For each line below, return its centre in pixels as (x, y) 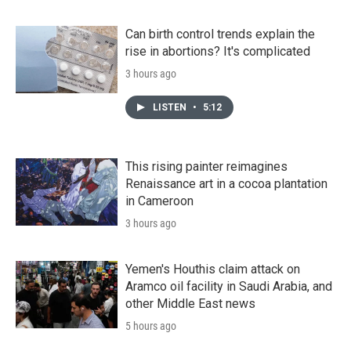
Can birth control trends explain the (220, 34)
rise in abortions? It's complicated (218, 51)
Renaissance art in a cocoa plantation (226, 183)
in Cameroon (159, 201)
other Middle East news (190, 303)
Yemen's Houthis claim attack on (213, 269)
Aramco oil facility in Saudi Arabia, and (229, 286)
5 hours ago (151, 326)
